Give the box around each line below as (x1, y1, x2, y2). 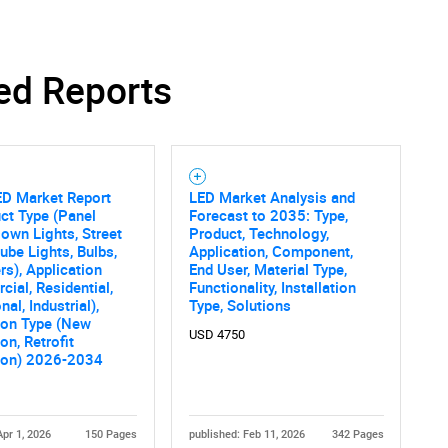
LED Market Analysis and (188, 186, 355, 207)
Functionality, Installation (188, 276, 356, 297)
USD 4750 (188, 326, 245, 342)
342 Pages (331, 427, 384, 441)
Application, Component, (188, 240, 353, 261)
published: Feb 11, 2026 (188, 427, 305, 441)
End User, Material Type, (188, 258, 347, 279)
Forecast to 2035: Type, (188, 204, 348, 225)
